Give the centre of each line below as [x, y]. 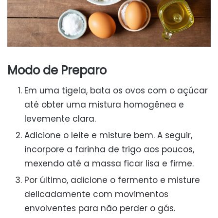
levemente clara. [60, 118]
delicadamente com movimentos [96, 194]
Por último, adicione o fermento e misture [112, 180]
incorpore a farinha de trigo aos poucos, [109, 149]
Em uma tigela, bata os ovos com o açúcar [116, 90]
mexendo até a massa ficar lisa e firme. [109, 163]
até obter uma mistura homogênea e [104, 104]
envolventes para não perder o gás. [100, 208]
